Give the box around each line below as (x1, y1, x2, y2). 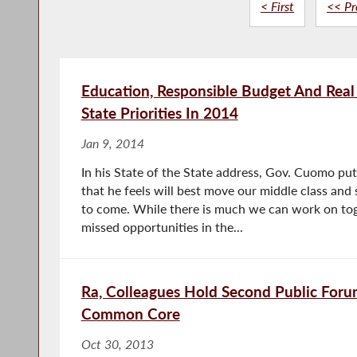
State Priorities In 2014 (80, 103, 238, 122)
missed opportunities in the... (80, 219, 243, 234)
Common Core (80, 304, 180, 323)
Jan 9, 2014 (80, 135, 144, 151)
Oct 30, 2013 (80, 336, 154, 351)
